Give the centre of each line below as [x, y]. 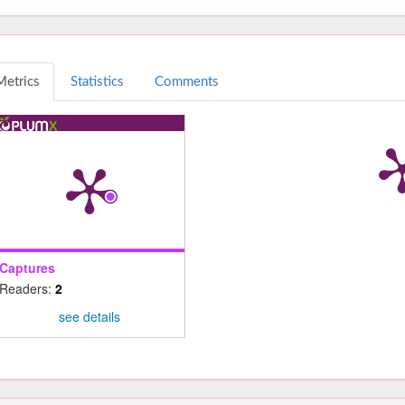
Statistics [97, 81]
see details [89, 316]
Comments [186, 81]
